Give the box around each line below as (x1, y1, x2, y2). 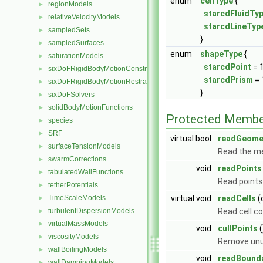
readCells (218, 194, 256, 203)
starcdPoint (204, 62, 251, 72)
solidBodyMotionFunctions (48, 103, 133, 112)
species (48, 116, 73, 124)
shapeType (200, 49, 242, 59)
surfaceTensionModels (48, 142, 120, 150)
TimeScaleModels (48, 194, 106, 202)
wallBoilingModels (48, 245, 107, 254)
